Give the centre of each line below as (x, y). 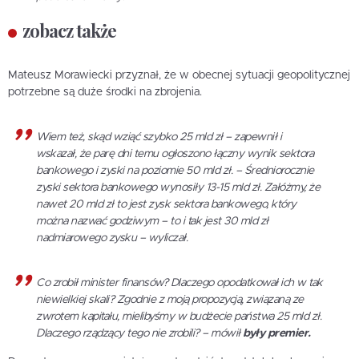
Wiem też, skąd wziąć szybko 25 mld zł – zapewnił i (159, 137)
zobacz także (69, 31)
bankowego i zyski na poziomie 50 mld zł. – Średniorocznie (175, 171)
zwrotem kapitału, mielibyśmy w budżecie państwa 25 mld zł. (179, 317)
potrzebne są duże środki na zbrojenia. (105, 93)
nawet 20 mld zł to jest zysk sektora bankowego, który (166, 205)
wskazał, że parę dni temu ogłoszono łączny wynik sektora (175, 154)
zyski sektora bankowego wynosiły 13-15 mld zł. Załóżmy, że (178, 188)
